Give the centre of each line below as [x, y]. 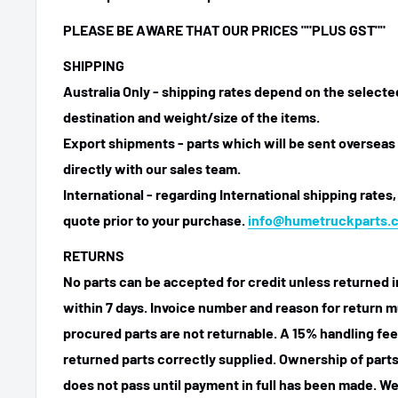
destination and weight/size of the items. [193, 117]
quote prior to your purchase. [155, 220]
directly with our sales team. [152, 169]
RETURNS [94, 256]
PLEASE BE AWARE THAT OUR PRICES [181, 29]
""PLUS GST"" [343, 29]
